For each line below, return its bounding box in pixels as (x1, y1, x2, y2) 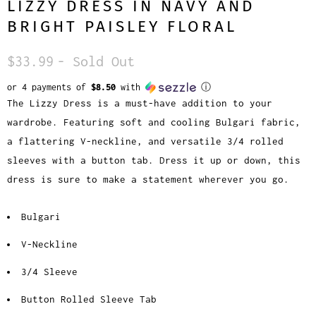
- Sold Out (57, 53, 135, 70)
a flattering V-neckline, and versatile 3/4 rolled (7, 135, 284, 147)
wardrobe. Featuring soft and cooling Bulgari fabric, (7, 116, 300, 128)
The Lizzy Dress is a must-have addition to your (7, 97, 272, 109)
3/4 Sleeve (21, 266, 78, 278)
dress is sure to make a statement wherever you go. (7, 174, 289, 186)
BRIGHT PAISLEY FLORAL (7, 17, 237, 37)
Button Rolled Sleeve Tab (21, 293, 157, 305)
